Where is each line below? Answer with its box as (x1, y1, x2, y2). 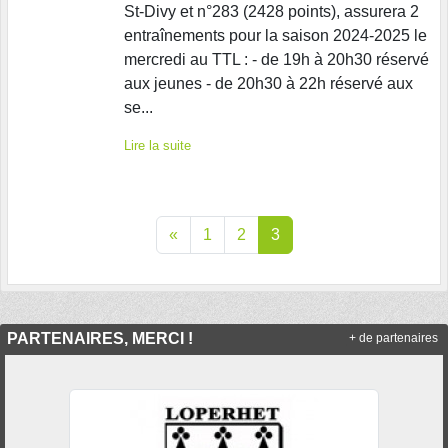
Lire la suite (124, 138, 191, 154)
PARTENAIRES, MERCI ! (7, 330, 193, 348)
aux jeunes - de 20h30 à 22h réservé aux (124, 75, 413, 93)
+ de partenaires (349, 332, 438, 345)
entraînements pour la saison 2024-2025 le (124, 27, 427, 45)
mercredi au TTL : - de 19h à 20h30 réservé (124, 51, 429, 69)
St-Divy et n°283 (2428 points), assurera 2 (124, 3, 419, 21)
